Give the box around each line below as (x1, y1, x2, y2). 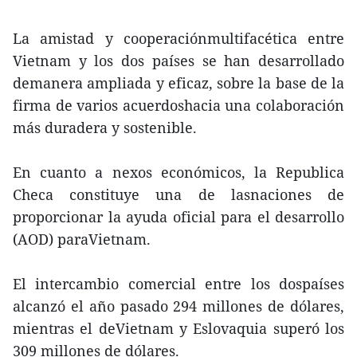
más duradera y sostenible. (13, 118, 197, 137)
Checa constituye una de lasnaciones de (13, 185, 344, 204)
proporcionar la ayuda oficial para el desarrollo (13, 207, 344, 226)
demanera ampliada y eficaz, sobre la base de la (13, 73, 344, 92)
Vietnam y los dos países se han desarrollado (13, 51, 344, 70)
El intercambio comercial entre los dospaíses (13, 274, 344, 293)
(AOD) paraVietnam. (13, 229, 151, 249)
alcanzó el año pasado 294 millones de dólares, (13, 296, 344, 316)
